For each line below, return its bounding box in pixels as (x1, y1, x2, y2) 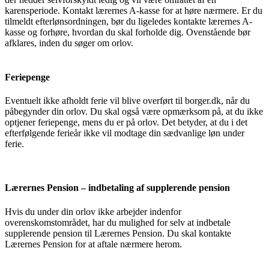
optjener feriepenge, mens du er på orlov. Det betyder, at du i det (5, 117, 247, 128)
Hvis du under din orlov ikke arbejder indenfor (5, 206, 181, 217)
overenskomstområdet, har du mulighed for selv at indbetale (5, 217, 231, 228)
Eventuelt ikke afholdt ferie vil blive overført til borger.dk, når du (5, 95, 250, 106)
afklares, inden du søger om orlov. (5, 37, 136, 48)
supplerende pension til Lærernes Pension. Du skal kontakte (5, 228, 231, 238)
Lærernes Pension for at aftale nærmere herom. (5, 238, 184, 249)
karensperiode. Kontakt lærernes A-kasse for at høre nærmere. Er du (5, 5, 262, 16)
